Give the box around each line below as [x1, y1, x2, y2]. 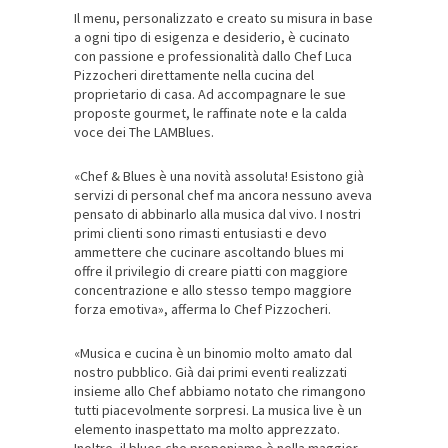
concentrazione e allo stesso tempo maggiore [74, 280, 352, 299]
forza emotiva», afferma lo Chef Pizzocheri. [74, 299, 331, 318]
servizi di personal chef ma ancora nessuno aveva [74, 185, 372, 204]
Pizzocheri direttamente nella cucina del [74, 65, 314, 84]
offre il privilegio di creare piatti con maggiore [74, 261, 348, 280]
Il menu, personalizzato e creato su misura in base [74, 8, 373, 27]
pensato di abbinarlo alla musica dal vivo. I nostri [74, 204, 361, 223]
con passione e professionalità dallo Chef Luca [74, 46, 352, 65]
